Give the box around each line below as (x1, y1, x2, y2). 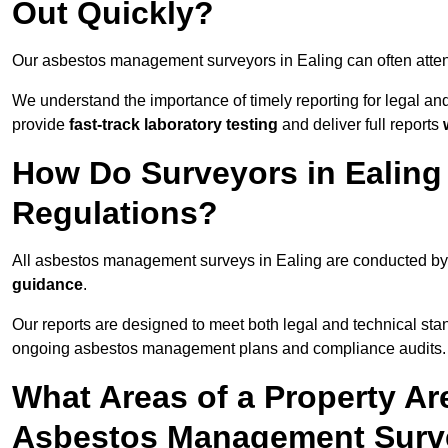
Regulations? (12, 195, 218, 232)
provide (12, 116, 69, 134)
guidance (12, 276, 83, 294)
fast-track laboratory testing (69, 116, 278, 134)
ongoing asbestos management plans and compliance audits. (12, 340, 446, 358)
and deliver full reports (278, 116, 443, 134)
